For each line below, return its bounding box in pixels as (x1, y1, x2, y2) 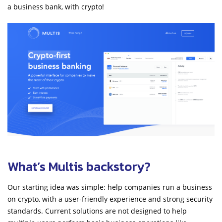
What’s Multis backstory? (7, 156, 151, 176)
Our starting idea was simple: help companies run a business (7, 182, 212, 192)
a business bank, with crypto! (7, 2, 104, 11)
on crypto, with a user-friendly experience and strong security (7, 194, 213, 204)
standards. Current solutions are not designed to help (7, 206, 187, 216)
